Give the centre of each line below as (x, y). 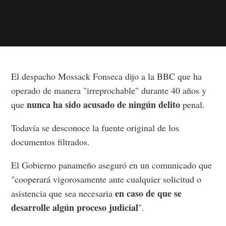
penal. (193, 104)
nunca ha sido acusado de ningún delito (104, 104)
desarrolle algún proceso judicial (75, 207)
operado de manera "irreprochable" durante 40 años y (109, 90)
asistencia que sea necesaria (63, 193)
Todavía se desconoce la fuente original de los (95, 127)
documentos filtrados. (51, 142)
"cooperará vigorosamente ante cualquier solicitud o (106, 179)
